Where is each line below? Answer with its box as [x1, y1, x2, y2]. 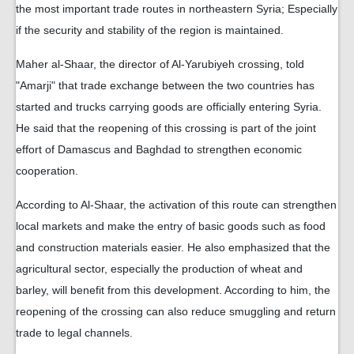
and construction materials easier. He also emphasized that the [16, 241, 330, 254]
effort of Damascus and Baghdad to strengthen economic [16, 143, 302, 156]
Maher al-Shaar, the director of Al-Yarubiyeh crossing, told [16, 58, 304, 71]
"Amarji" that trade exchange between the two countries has [16, 79, 314, 92]
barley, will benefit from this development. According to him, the [16, 284, 330, 297]
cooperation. [16, 164, 78, 178]
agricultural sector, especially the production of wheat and [16, 262, 303, 276]
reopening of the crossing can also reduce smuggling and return [16, 305, 336, 318]
